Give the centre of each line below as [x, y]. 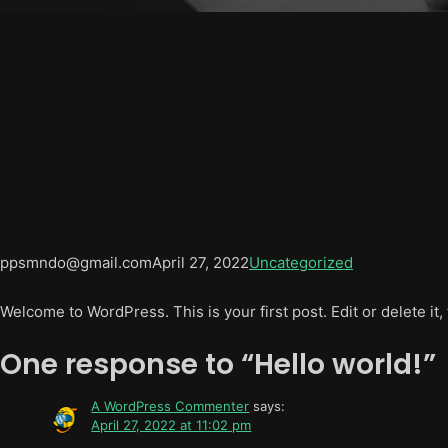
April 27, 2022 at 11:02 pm [171, 425]
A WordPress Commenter [170, 406]
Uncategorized [301, 262]
